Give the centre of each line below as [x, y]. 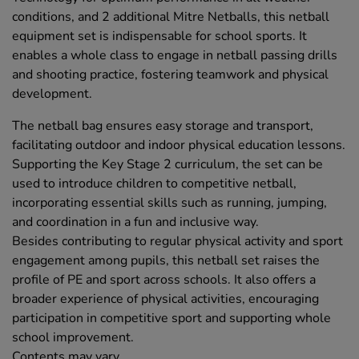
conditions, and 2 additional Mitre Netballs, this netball [171, 17]
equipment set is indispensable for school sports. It [159, 36]
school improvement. [73, 338]
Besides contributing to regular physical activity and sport [177, 242]
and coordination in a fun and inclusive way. [135, 222]
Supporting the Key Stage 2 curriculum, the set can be [167, 165]
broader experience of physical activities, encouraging [165, 299]
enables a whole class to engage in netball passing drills [175, 56]
